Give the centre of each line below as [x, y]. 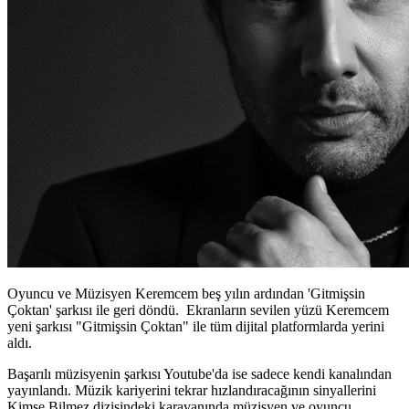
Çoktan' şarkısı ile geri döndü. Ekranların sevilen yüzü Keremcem [198, 309]
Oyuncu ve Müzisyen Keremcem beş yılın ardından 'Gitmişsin [186, 293]
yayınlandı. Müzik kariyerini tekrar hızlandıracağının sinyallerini [192, 390]
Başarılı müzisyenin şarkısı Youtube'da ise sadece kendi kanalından [199, 373]
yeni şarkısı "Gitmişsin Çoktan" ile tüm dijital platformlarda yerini [196, 326]
